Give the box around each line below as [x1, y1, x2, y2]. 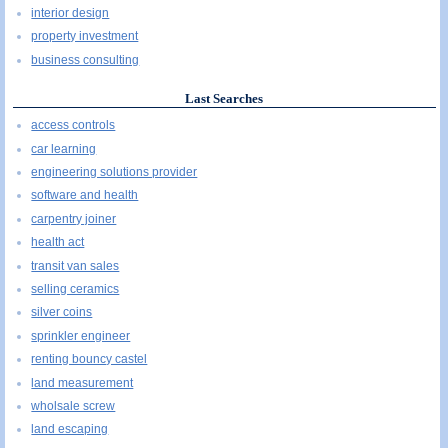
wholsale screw [31, 398, 116, 413]
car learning [31, 141, 97, 156]
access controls [31, 118, 116, 133]
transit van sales [31, 258, 120, 273]
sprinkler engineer [31, 328, 131, 343]
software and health [31, 188, 139, 203]
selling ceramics [31, 281, 120, 296]
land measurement [31, 375, 134, 390]
